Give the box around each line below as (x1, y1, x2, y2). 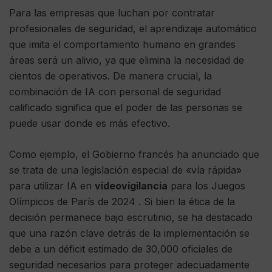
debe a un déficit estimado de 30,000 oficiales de (9, 243, 233, 256)
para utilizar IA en (9, 180, 95, 192)
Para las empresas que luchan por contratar (9, 7, 215, 19)
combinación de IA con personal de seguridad (9, 86, 221, 98)
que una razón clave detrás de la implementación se (9, 227, 250, 240)
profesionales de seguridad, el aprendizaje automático (9, 22, 257, 35)
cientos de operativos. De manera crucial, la (9, 70, 212, 83)
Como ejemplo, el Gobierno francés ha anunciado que (9, 148, 259, 161)
